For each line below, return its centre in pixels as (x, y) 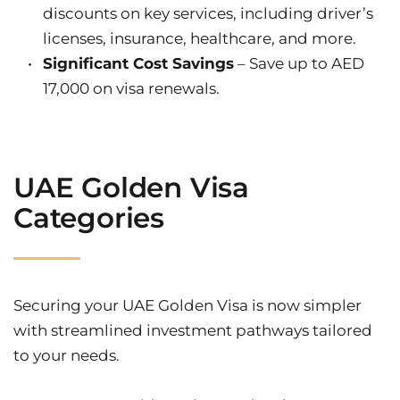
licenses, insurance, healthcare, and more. (200, 39)
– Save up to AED (299, 64)
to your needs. (67, 356)
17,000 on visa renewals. (131, 89)
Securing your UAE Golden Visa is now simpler (187, 306)
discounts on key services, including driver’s (208, 14)
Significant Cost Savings (138, 64)
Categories (89, 218)
